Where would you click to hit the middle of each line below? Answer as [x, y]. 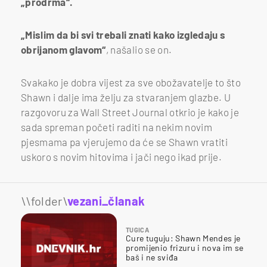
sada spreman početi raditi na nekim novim [117, 127]
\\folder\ [44, 201]
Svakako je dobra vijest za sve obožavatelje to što [131, 83]
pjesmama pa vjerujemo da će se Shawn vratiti [124, 142]
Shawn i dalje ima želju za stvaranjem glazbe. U [126, 97]
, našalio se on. [139, 50]
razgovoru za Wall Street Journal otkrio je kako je [130, 112]
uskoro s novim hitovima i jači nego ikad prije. [122, 157]
